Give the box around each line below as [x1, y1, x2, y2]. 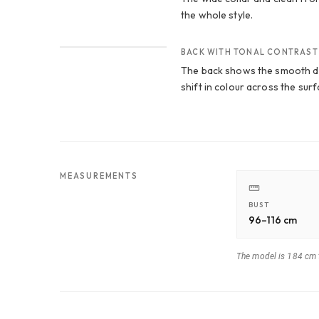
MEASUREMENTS [60, 170, 138, 181]
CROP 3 [78, 32, 107, 41]
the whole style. [181, 9, 253, 22]
